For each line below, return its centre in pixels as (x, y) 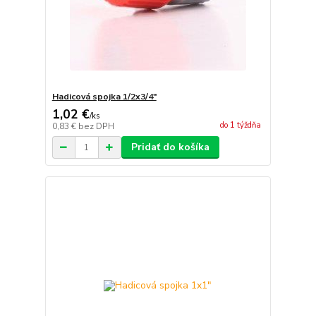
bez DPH (96, 127)
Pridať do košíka (170, 147)
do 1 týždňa (240, 125)
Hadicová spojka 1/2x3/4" (104, 97)
